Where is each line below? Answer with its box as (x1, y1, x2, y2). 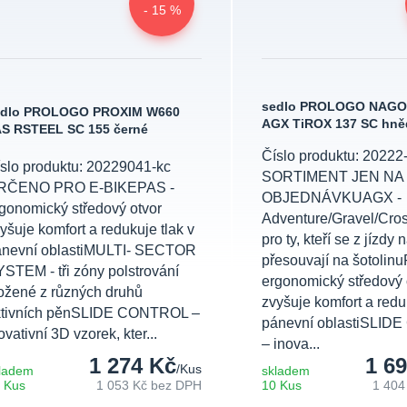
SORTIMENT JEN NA (261, 169, 403, 185)
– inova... (261, 336, 320, 352)
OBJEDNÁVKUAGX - (261, 190, 402, 206)
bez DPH (150, 379, 202, 393)
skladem (261, 364, 310, 379)
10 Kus (261, 379, 302, 393)
